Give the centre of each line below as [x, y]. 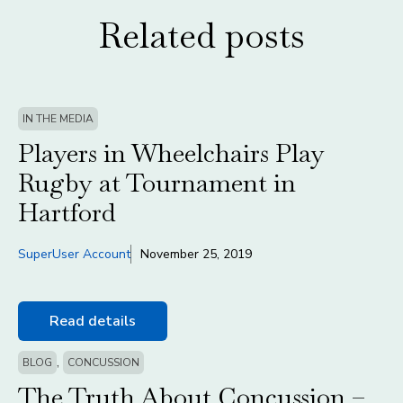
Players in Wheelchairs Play [171, 153]
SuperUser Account [74, 255]
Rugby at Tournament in [157, 183]
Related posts [201, 35]
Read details [93, 322]
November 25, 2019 [196, 255]
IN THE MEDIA [58, 119]
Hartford [67, 213]
